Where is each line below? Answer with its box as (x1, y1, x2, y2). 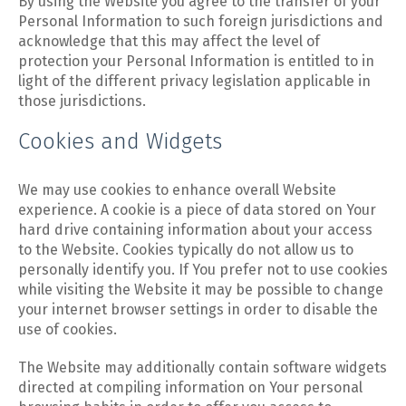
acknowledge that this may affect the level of (18, 33, 320, 50)
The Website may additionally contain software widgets (18, 359, 387, 376)
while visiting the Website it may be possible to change (18, 281, 383, 298)
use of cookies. (18, 321, 117, 338)
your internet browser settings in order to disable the (18, 301, 378, 318)
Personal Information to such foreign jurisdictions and (18, 13, 383, 30)
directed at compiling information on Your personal (18, 379, 362, 396)
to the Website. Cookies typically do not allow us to (18, 241, 353, 258)
